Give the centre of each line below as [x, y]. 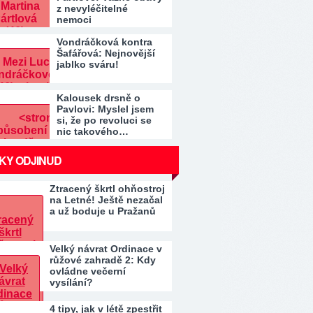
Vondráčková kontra [104, 42]
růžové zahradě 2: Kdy [103, 260]
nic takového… [93, 131]
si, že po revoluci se [104, 120]
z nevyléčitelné [92, 8]
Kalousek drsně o [99, 98]
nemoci [74, 20]
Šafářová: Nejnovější [106, 53]
